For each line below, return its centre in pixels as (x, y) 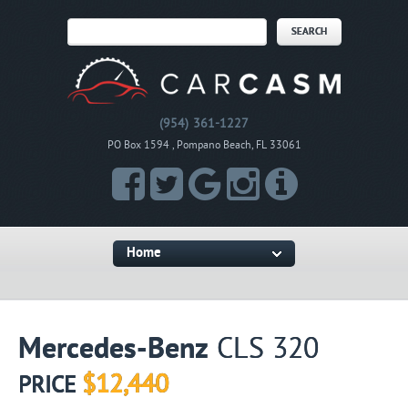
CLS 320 (264, 349)
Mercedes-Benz (113, 349)
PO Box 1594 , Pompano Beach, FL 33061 (204, 145)
